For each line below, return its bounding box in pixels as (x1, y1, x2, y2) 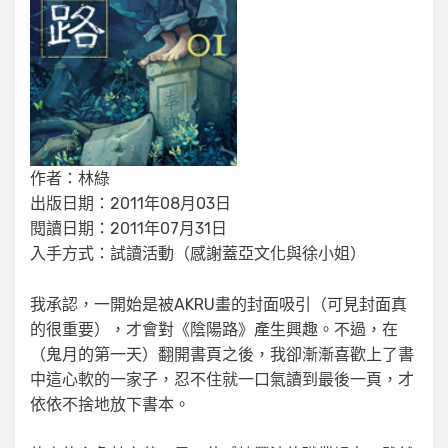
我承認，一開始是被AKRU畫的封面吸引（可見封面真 (30, 294, 407, 314)
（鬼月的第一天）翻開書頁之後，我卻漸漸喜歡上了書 (30, 344, 414, 364)
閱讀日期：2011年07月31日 (30, 218, 227, 238)
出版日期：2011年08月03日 (30, 193, 231, 213)
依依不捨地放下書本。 (30, 394, 190, 414)
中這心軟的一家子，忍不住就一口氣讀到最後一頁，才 (30, 369, 414, 389)
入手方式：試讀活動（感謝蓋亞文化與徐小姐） (30, 243, 366, 263)
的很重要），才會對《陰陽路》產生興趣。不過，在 (30, 319, 398, 339)
